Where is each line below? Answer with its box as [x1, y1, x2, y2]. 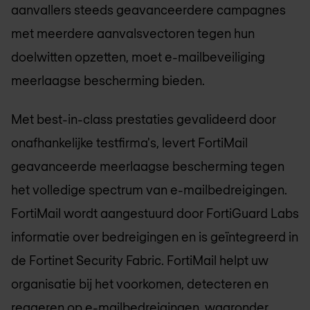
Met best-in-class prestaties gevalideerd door [11, 111, 276, 127]
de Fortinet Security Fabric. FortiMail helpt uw [11, 253, 268, 268]
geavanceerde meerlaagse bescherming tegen [11, 158, 284, 174]
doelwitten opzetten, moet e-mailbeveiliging [11, 48, 265, 64]
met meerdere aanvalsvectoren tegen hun [11, 25, 255, 41]
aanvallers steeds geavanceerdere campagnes [11, 1, 286, 17]
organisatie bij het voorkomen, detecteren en [11, 276, 268, 292]
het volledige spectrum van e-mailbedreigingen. [11, 182, 287, 198]
